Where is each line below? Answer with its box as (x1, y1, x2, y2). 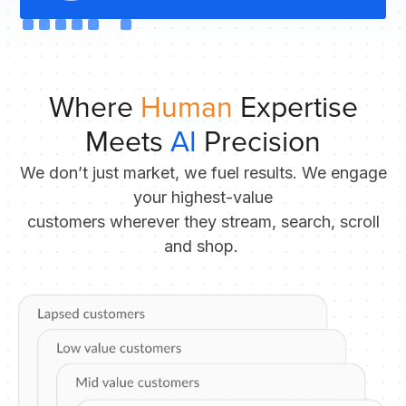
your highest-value (133, 187, 273, 207)
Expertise (239, 90, 358, 126)
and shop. (163, 236, 243, 256)
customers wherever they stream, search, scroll (26, 211, 380, 231)
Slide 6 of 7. (19, 19, 101, 38)
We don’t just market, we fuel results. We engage (19, 162, 387, 182)
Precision (197, 124, 321, 160)
